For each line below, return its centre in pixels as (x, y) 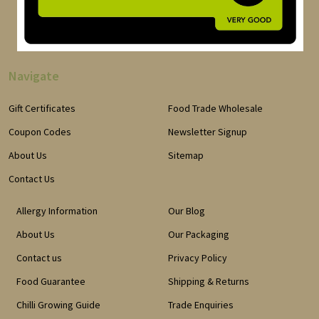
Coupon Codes (40, 132)
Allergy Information (57, 211)
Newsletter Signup (208, 132)
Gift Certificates (42, 109)
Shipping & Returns (209, 282)
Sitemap (186, 156)
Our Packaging (199, 235)
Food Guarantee (51, 282)
